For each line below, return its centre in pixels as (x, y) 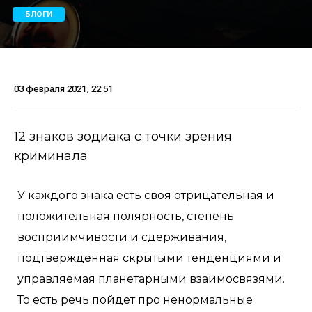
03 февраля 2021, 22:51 (63, 89)
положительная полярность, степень (126, 216)
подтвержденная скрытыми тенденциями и (149, 258)
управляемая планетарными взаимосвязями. (151, 279)
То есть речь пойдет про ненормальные (135, 300)
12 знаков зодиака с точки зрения (123, 136)
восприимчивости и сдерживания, (122, 237)
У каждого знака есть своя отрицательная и (146, 195)
